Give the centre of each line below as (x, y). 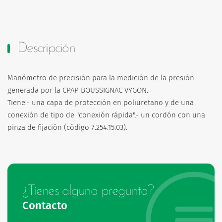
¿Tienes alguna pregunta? (88, 191)
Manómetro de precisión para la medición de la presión (101, 78)
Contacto (45, 206)
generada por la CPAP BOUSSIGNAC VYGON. (78, 90)
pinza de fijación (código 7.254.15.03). (67, 128)
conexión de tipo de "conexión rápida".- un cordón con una (106, 115)
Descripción (46, 49)
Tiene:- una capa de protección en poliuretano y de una (101, 103)
